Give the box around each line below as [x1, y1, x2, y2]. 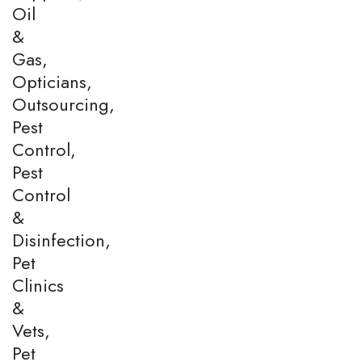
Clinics [12, 271, 64, 298]
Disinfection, [12, 226, 111, 253]
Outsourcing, [12, 90, 115, 117]
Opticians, [12, 68, 92, 95]
